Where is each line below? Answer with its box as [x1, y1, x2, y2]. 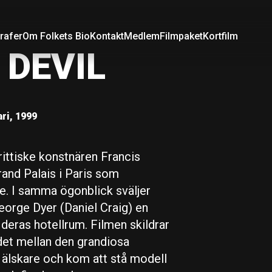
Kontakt [90, 30, 124, 42]
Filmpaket [160, 30, 203, 42]
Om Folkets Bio [22, 30, 90, 42]
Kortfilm [203, 30, 238, 42]
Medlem [124, 30, 160, 42]
